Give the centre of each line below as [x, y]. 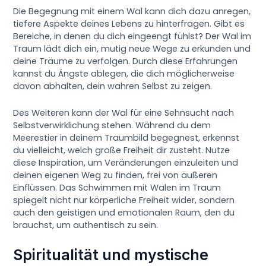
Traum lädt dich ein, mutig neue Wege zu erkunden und [132, 49]
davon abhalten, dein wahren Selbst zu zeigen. [113, 86]
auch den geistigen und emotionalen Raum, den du [124, 212]
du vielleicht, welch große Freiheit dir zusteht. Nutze [122, 150]
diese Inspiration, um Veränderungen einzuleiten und [126, 162]
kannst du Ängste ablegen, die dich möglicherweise [124, 74]
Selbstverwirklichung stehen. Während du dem [112, 125]
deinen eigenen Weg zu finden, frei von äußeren [115, 175]
